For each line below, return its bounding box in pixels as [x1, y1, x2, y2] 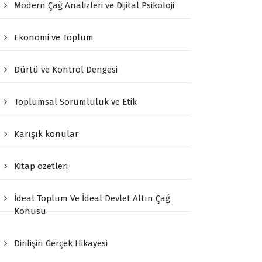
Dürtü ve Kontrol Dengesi [14, 64, 118, 75]
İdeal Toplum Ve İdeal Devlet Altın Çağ [14, 193, 171, 204]
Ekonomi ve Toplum [14, 32, 94, 43]
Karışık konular [14, 129, 79, 140]
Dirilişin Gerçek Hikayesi [14, 238, 108, 249]
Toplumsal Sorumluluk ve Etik [14, 96, 137, 108]
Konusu [14, 206, 47, 217]
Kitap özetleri [14, 161, 68, 172]
